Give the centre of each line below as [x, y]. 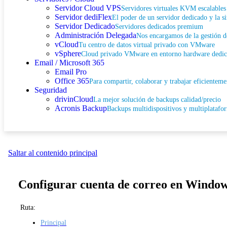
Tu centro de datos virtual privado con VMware [147, 45]
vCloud [67, 44]
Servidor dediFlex [83, 17]
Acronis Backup [81, 108]
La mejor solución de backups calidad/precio [157, 99]
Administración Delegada [96, 35]
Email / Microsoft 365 [69, 63]
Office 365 [72, 81]
